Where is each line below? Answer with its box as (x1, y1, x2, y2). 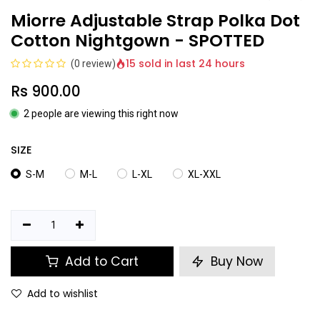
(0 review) (71, 57, 116, 69)
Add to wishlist (27, 286, 98, 301)
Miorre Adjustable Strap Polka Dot (11, 8, 300, 32)
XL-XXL (187, 168, 221, 180)
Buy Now (207, 253, 263, 271)
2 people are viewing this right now (24, 107, 179, 119)
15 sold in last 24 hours (126, 56, 245, 71)
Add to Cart (61, 253, 139, 271)
